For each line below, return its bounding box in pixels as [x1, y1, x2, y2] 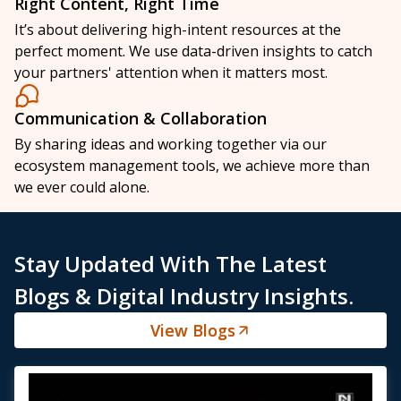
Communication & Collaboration [14, 107, 267, 130]
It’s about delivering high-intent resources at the [14, 20, 341, 40]
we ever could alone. [14, 177, 149, 198]
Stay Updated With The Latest [14, 249, 327, 279]
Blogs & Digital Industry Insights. [14, 281, 354, 311]
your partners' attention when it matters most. [14, 63, 328, 83]
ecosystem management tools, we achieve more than [14, 156, 370, 176]
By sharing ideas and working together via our [14, 134, 327, 155]
